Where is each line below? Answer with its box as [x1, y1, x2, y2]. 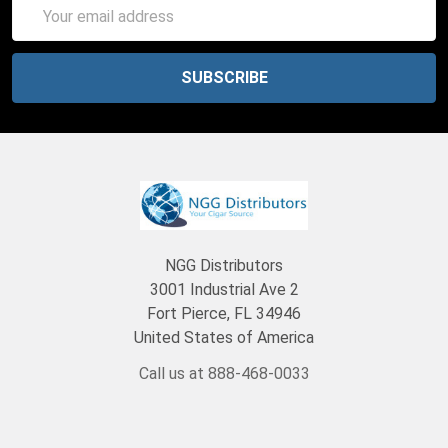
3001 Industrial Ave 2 [149, 280, 299, 300]
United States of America [134, 328, 314, 348]
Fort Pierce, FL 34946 [147, 304, 301, 324]
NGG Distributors [165, 256, 283, 276]
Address [12, 17, 70, 37]
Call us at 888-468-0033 [138, 364, 310, 384]
